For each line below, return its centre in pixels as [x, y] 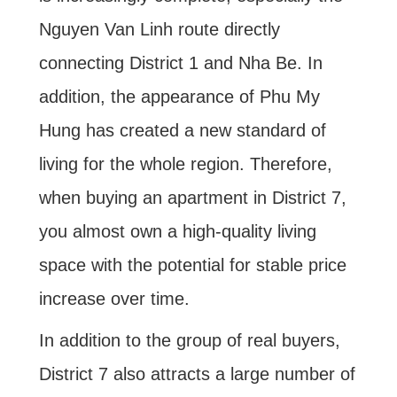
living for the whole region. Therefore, [185, 164]
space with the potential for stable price [192, 265]
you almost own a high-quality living [177, 232]
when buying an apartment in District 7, [192, 198]
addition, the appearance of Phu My [179, 97]
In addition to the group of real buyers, [189, 341]
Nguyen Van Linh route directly [159, 30]
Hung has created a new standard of [182, 131]
